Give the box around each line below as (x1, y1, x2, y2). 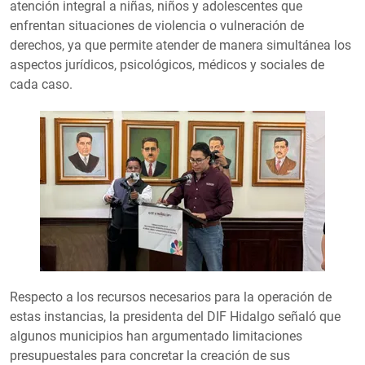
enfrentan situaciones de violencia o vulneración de (10, 18, 304, 34)
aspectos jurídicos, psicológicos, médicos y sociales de (10, 57, 324, 73)
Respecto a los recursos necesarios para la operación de (10, 289, 332, 306)
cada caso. (10, 77, 73, 93)
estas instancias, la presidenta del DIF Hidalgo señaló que (10, 309, 341, 325)
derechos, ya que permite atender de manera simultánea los (10, 37, 351, 54)
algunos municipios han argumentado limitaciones (10, 328, 302, 345)
